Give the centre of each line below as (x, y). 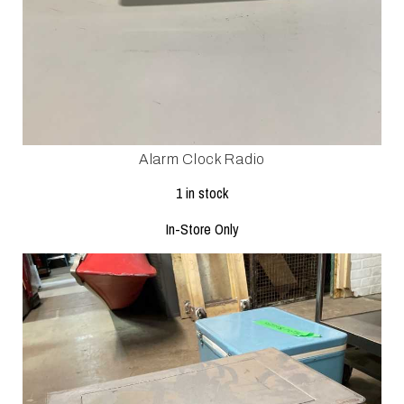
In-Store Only (202, 229)
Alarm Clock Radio (202, 159)
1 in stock (202, 193)
